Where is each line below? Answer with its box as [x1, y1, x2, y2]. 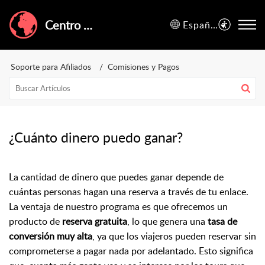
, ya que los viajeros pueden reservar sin [92, 230, 256, 243]
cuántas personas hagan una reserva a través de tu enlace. [9, 185, 248, 198]
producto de [9, 215, 62, 228]
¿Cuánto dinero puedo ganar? [9, 128, 183, 147]
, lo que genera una [127, 215, 208, 228]
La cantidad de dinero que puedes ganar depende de [9, 170, 224, 183]
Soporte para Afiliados [11, 61, 91, 72]
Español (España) [211, 18, 218, 31]
